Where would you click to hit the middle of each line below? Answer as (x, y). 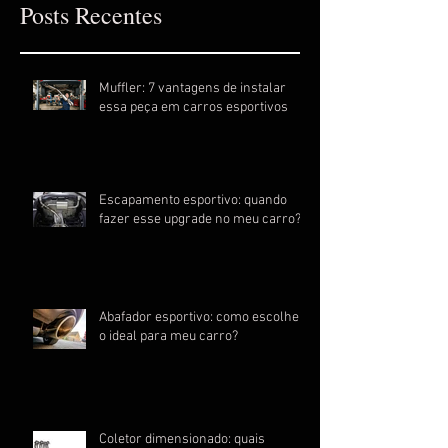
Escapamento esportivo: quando (193, 201)
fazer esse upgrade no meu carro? (200, 220)
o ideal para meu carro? (168, 337)
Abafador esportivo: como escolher (202, 318)
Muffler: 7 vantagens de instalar (192, 89)
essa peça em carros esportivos (193, 108)
